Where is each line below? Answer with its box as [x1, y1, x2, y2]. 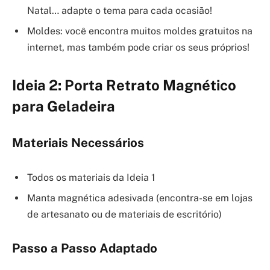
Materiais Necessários [12, 135, 144, 150]
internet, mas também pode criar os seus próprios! [27, 41, 250, 53]
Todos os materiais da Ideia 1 [27, 171, 155, 183]
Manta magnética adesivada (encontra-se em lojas [27, 192, 253, 204]
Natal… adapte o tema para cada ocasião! [27, 4, 212, 16]
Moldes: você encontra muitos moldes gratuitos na [27, 25, 253, 37]
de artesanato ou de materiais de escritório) [27, 208, 222, 220]
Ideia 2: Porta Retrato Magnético [12, 77, 236, 94]
